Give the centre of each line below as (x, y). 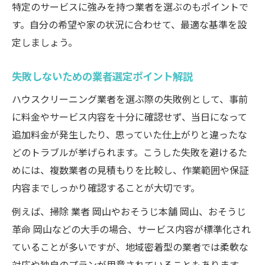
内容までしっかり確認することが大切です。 (106, 188)
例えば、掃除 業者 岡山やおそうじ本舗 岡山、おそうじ (129, 211)
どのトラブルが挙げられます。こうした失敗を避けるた (130, 152)
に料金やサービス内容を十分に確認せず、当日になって (130, 117)
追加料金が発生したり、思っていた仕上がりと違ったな (130, 134)
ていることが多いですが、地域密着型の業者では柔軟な (130, 247)
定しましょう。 (45, 42)
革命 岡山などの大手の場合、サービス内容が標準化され (131, 229)
